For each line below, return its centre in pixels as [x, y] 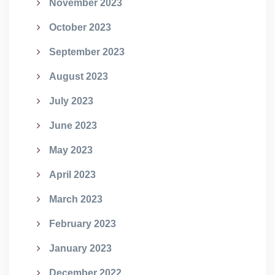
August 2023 [79, 76]
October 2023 [80, 27]
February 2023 [83, 224]
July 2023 [71, 101]
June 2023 [73, 126]
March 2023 [76, 199]
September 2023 [87, 52]
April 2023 [72, 175]
